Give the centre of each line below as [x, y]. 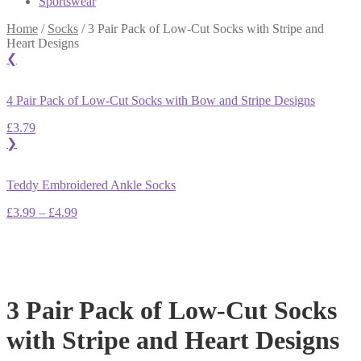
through [96, 255]
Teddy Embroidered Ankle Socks [91, 185]
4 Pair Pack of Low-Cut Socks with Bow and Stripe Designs [161, 101]
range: [92, 226]
